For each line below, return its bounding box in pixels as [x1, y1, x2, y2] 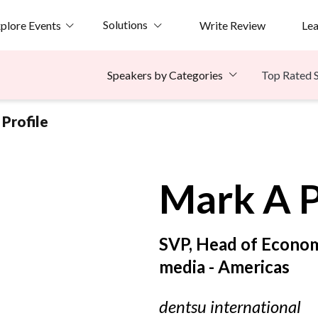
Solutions [102, 18, 148, 31]
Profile [2, 113, 48, 131]
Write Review [199, 18, 265, 32]
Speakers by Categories [107, 68, 223, 82]
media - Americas [159, 256, 290, 278]
